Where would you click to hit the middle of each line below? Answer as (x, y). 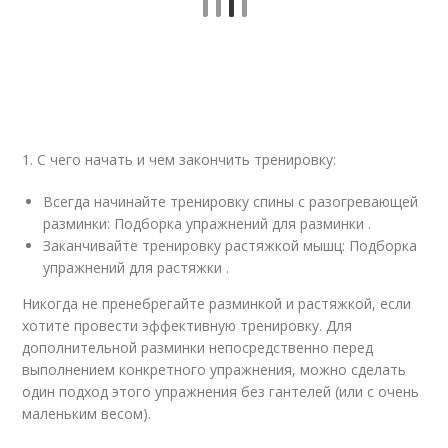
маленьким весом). (87, 413)
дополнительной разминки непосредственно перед (198, 347)
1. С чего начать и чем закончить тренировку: (179, 159)
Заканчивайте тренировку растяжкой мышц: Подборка (230, 245)
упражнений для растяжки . (136, 267)
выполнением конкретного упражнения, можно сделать (214, 369)
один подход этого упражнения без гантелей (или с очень (221, 391)
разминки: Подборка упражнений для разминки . (207, 223)
